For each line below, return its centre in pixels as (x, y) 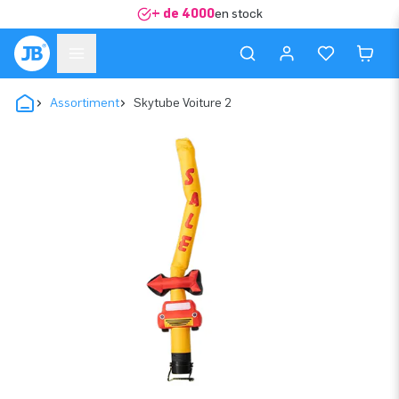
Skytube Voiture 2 (183, 103)
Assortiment (85, 103)
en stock (238, 14)
